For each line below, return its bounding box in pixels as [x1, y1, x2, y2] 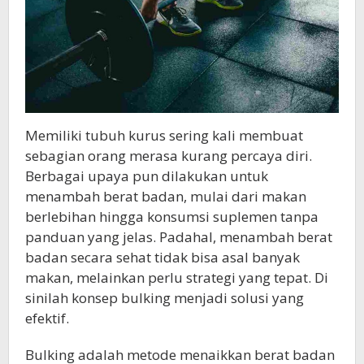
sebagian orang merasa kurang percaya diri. [25, 146, 312, 166]
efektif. [25, 309, 69, 328]
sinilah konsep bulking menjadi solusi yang [25, 288, 304, 308]
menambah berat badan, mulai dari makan [25, 187, 306, 206]
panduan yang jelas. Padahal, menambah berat [25, 227, 332, 247]
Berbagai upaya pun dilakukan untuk [25, 167, 268, 186]
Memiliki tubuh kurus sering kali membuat [25, 126, 303, 145]
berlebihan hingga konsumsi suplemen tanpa [25, 207, 318, 227]
